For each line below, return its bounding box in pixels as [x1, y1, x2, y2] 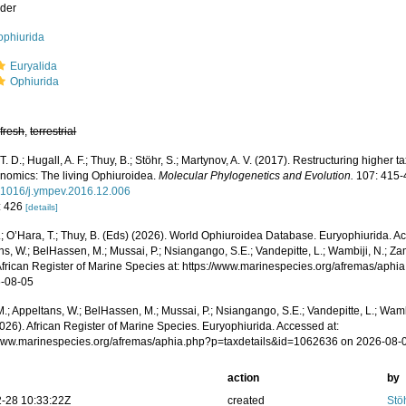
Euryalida [10, 60, 58, 72]
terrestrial [30, 125, 77, 138]
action [227, 372, 259, 384]
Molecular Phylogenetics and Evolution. [159, 169, 354, 182]
